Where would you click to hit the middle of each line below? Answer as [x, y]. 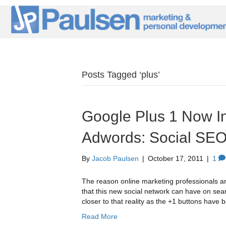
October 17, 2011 [176, 159]
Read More [100, 217]
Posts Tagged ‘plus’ [121, 75]
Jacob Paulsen [115, 159]
